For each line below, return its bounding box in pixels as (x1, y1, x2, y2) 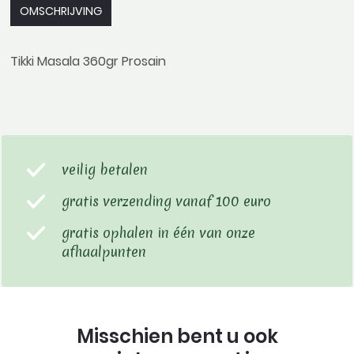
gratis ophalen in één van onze (62, 223, 256, 242)
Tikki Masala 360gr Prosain (10, 51, 166, 70)
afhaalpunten (62, 242, 147, 261)
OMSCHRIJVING (20, 2, 102, 19)
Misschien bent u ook (76, 322, 278, 349)
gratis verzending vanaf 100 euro (62, 191, 272, 210)
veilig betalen (62, 160, 149, 179)
